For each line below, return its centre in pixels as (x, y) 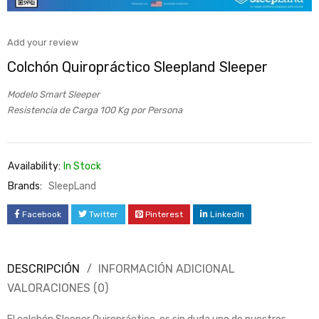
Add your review (43, 43)
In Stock (82, 167)
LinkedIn (227, 215)
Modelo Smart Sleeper (53, 95)
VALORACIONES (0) (58, 288)
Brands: (25, 187)
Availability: (34, 167)
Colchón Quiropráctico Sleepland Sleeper (137, 67)
